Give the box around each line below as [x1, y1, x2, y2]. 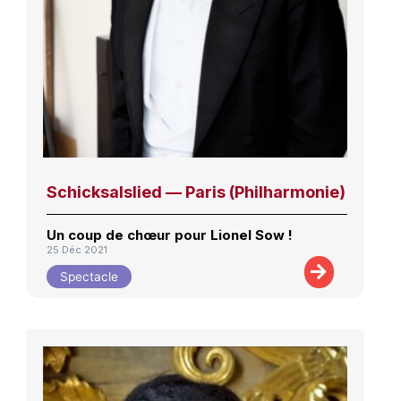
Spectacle [59, 269, 118, 284]
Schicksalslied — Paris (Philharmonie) [46, 182, 346, 201]
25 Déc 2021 [46, 243, 107, 257]
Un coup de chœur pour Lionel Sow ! [46, 226, 293, 243]
